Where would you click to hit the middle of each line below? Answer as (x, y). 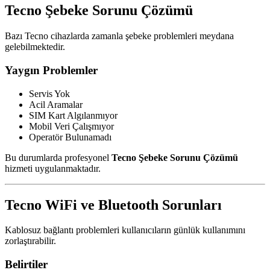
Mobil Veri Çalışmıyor (71, 126)
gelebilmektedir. (35, 47)
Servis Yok (49, 93)
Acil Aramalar (56, 104)
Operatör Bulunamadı (70, 137)
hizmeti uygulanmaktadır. (53, 168)
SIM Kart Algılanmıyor (73, 115)
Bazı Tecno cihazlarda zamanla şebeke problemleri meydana (119, 36)
